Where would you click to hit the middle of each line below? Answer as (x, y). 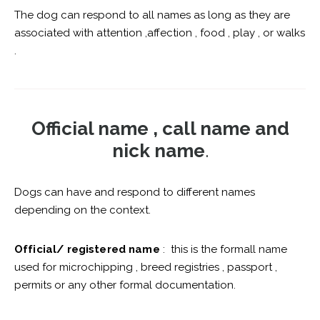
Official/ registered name (87, 250)
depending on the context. (82, 210)
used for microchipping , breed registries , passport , (146, 267)
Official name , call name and (160, 129)
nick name (158, 151)
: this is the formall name (223, 250)
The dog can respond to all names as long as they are (152, 15)
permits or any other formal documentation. (125, 285)
